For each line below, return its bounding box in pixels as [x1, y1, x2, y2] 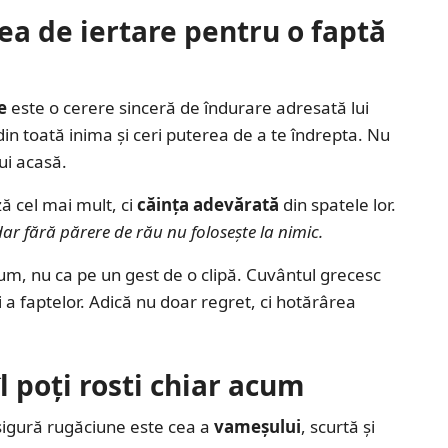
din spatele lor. [279, 192, 396, 216]
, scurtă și [301, 414, 375, 438]
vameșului [214, 414, 301, 438]
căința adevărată [137, 192, 279, 216]
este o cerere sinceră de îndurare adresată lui [7, 95, 369, 119]
